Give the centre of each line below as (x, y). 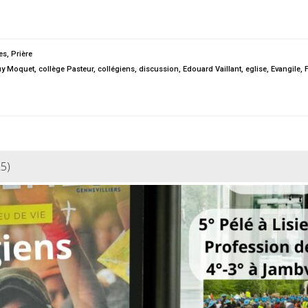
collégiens (116, 69)
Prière (22, 54)
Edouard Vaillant (212, 69)
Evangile (286, 69)
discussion (159, 69)
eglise (256, 69)
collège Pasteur (66, 69)
